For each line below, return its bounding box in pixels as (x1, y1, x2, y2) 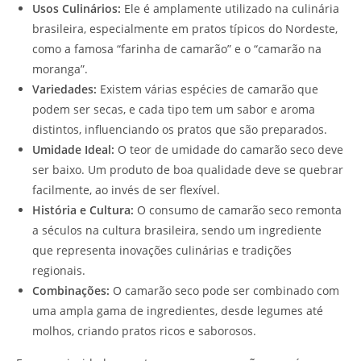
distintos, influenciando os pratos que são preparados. (32, 122, 327, 138)
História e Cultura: (32, 202, 134, 218)
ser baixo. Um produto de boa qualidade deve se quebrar (32, 162, 343, 178)
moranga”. (32, 61, 88, 77)
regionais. (32, 263, 85, 279)
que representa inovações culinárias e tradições (32, 243, 292, 259)
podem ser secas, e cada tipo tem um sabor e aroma (32, 102, 315, 118)
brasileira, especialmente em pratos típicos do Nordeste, (32, 21, 338, 37)
